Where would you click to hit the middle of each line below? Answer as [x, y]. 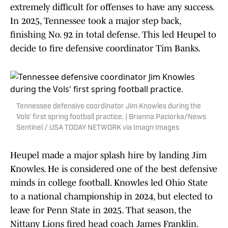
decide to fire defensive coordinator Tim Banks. [105, 49]
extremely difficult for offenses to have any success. [112, 7]
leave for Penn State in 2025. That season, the [101, 210]
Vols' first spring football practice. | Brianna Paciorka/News [111, 118]
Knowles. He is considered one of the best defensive [114, 169]
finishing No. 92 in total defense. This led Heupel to [113, 35]
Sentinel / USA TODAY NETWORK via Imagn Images [98, 128]
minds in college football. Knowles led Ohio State [109, 183]
